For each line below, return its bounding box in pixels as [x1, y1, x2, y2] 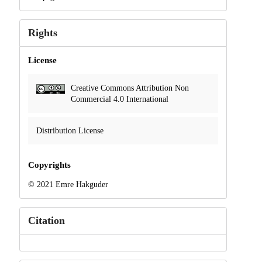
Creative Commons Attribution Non [70, 83, 189, 92]
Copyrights [27, 160, 71, 170]
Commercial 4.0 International [70, 94, 168, 104]
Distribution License [36, 126, 104, 135]
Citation [27, 214, 65, 226]
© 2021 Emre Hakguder [27, 180, 108, 189]
